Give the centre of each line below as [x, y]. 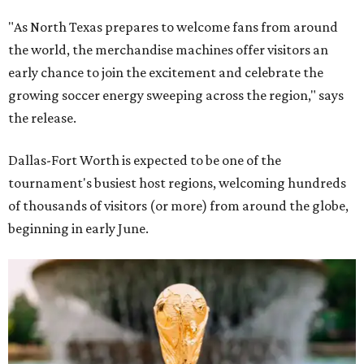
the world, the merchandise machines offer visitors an [168, 49]
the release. [42, 117]
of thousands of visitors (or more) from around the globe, [178, 205]
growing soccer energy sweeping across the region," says [176, 95]
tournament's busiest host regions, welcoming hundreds [177, 182]
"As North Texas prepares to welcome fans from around [173, 26]
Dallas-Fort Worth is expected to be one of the [145, 160]
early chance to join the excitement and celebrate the [166, 72]
